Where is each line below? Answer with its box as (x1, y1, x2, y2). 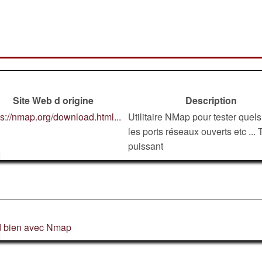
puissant (128, 139, 163, 153)
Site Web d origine (12, 94, 94, 107)
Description (185, 94, 237, 107)
